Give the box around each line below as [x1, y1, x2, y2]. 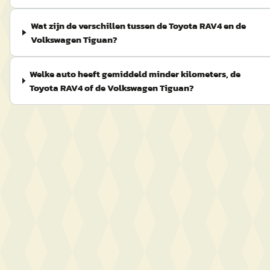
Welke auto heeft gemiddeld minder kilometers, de [30, 67, 241, 81]
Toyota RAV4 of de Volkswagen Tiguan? [30, 81, 195, 95]
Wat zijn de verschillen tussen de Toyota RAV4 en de [30, 19, 246, 33]
